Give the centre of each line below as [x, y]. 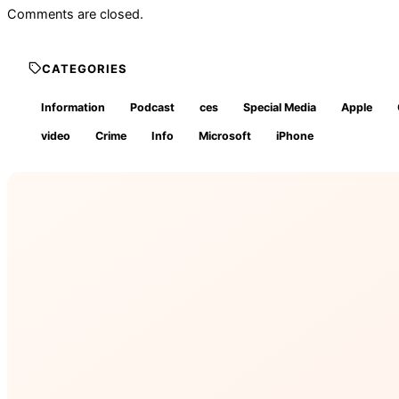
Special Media [280, 107]
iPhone [295, 135]
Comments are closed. [75, 15]
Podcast [152, 107]
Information [73, 107]
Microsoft [225, 135]
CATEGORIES [85, 68]
